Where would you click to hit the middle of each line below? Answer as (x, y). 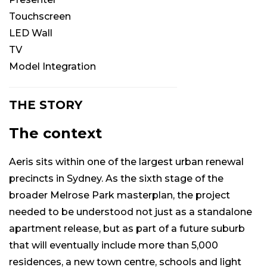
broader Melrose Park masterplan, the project (119, 195)
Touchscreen (40, 17)
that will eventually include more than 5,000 (114, 246)
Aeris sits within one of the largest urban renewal (126, 162)
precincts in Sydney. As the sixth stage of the (116, 179)
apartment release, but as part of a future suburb (127, 229)
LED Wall (31, 33)
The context (55, 133)
